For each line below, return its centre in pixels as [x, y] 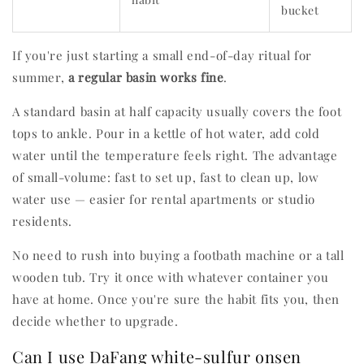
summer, [40, 78]
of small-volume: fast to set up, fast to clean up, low [166, 178]
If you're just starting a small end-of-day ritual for [162, 56]
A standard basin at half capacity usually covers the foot [177, 112]
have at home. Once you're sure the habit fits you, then [176, 299]
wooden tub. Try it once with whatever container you [171, 277]
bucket [300, 11]
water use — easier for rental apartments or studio [164, 199]
